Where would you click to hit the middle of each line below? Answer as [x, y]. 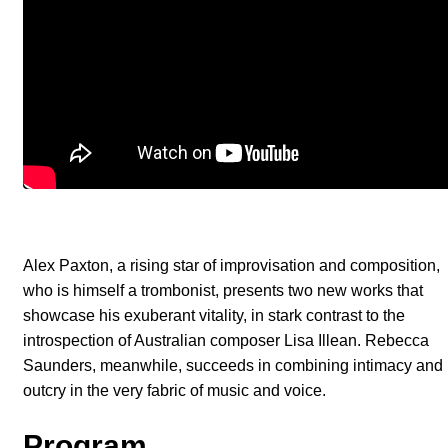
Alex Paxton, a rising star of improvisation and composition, [231, 265]
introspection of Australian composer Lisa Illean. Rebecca [226, 340]
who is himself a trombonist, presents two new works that [223, 290]
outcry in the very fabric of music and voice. [174, 390]
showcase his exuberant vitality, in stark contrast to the [214, 315]
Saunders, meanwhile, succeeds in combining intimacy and [233, 365]
